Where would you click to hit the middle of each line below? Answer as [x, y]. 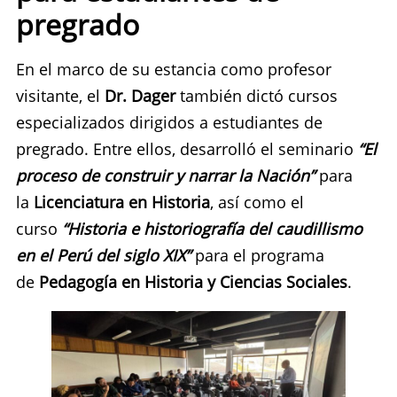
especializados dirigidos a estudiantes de [169, 123]
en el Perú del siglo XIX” [103, 256]
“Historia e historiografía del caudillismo [212, 229]
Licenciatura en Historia [122, 202]
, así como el [257, 202]
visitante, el [58, 96]
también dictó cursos [257, 96]
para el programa [257, 256]
